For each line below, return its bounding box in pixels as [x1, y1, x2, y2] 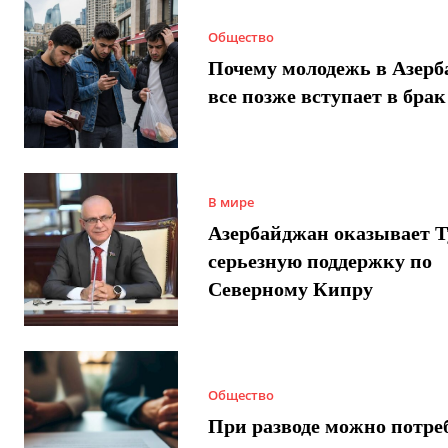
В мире [207, 192, 254, 211]
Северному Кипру [207, 277, 373, 300]
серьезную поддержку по [207, 249, 432, 272]
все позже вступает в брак [207, 85, 446, 108]
